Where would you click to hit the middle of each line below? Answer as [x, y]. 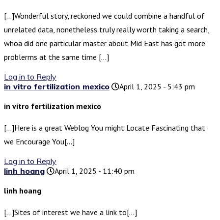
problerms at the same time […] [56, 57]
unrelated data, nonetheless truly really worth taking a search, [107, 30]
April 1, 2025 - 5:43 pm [157, 87]
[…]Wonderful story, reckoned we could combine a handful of [104, 16]
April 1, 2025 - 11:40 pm [95, 171]
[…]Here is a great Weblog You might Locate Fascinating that [105, 128]
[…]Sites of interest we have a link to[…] [70, 212]
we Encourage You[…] [39, 142]
